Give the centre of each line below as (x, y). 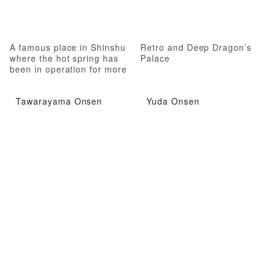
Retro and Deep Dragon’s (196, 47)
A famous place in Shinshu (68, 47)
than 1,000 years (47, 80)
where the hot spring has (64, 58)
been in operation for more (68, 69)
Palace (155, 58)
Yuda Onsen (173, 101)
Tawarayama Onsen (59, 101)
